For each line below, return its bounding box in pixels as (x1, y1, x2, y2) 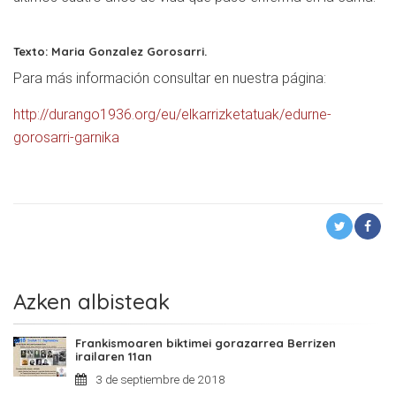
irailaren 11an (75, 349, 152, 364)
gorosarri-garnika (13, 129, 119, 147)
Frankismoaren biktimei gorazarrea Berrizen (75, 336, 336, 351)
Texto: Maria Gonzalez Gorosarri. (13, 44, 207, 59)
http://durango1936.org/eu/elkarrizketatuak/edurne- (13, 106, 331, 124)
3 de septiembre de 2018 (95, 372, 225, 387)
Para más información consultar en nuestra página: (13, 70, 326, 88)
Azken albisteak (13, 288, 170, 316)
